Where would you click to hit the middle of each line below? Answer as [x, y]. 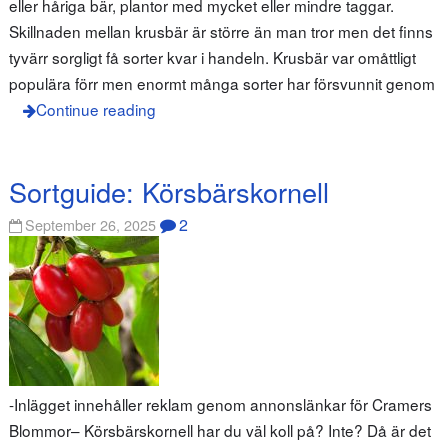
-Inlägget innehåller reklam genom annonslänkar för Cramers [220, 403]
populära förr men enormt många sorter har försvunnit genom [221, 82]
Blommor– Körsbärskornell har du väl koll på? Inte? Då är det [219, 429]
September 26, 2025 [91, 224]
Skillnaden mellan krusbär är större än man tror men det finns [220, 30]
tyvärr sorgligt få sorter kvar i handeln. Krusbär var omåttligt [212, 56]
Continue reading [95, 108]
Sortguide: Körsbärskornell [168, 192]
